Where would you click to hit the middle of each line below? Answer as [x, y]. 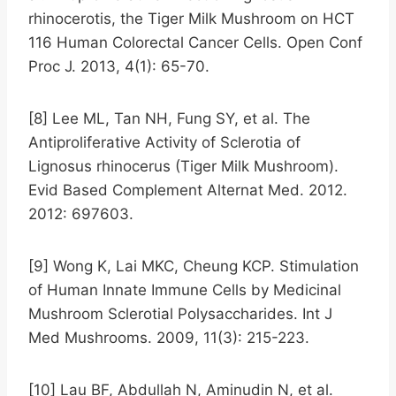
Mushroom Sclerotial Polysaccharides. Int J [180, 313]
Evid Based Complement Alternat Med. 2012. [188, 190]
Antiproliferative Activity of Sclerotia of [164, 142]
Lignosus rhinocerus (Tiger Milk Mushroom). [183, 166]
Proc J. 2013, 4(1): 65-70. [119, 66]
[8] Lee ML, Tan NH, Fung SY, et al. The [169, 118]
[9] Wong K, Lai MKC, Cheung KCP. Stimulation [194, 266]
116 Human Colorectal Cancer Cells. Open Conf [195, 42]
